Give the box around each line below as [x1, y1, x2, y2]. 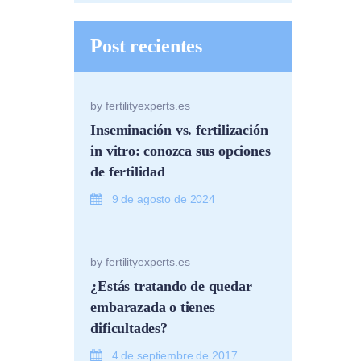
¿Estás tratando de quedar [90, 277, 252, 294]
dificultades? [90, 319, 168, 336]
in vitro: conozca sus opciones [90, 142, 271, 159]
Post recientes [90, 35, 202, 56]
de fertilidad [90, 163, 165, 180]
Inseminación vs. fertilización [90, 121, 268, 138]
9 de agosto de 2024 [111, 192, 216, 205]
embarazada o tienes [90, 298, 215, 315]
